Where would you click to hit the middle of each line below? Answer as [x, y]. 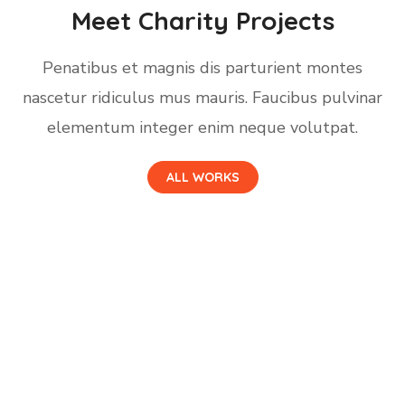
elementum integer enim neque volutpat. [202, 127]
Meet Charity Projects [202, 20]
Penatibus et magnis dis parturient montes [202, 68]
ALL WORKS [202, 177]
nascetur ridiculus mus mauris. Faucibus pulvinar [202, 98]
